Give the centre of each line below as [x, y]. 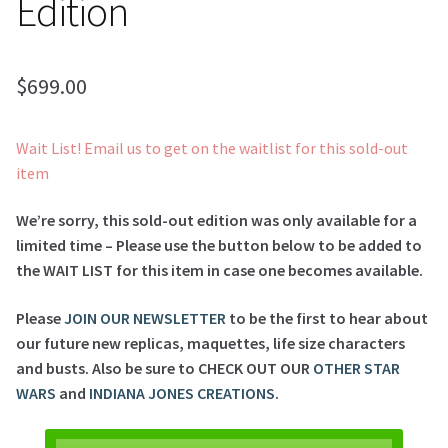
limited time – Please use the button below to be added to [219, 245]
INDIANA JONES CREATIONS [182, 392]
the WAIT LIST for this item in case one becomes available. [219, 270]
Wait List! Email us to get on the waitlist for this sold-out [212, 147]
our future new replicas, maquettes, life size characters [210, 342]
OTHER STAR [356, 367]
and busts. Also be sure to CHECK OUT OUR [164, 367]
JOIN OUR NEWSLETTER [145, 317]
